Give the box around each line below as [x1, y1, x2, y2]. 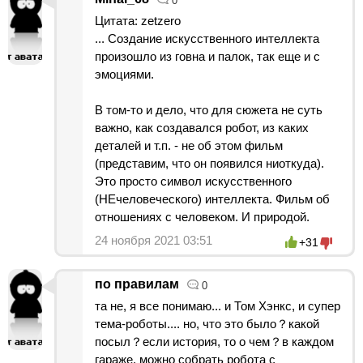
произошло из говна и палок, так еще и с [95, 49, 320, 63]
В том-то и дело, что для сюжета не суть [95, 102, 322, 117]
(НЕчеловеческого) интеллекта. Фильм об [95, 191, 330, 206]
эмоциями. [95, 66, 154, 81]
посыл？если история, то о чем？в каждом [95, 334, 334, 348]
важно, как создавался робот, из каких [95, 120, 309, 135]
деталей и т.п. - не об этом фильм [95, 138, 283, 152]
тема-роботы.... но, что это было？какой [95, 316, 319, 331]
